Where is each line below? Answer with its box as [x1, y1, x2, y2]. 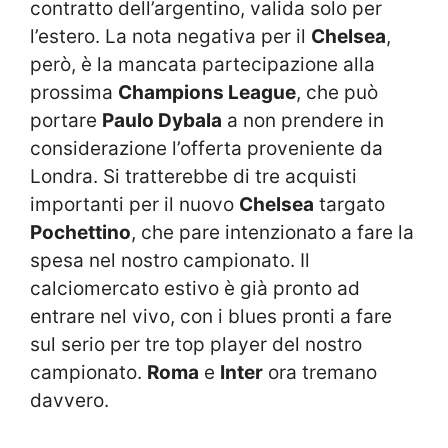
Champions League [118, 81, 296, 105]
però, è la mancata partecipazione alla [30, 53, 375, 77]
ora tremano [263, 361, 377, 385]
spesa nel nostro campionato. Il [30, 249, 310, 273]
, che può [296, 81, 378, 105]
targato [314, 193, 385, 217]
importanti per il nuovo [30, 193, 239, 217]
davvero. [30, 389, 109, 413]
